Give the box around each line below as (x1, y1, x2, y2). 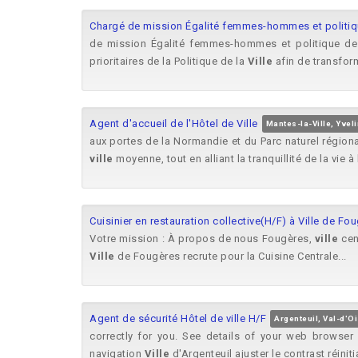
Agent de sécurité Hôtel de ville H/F (89, 312, 266, 324)
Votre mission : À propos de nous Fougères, (89, 233, 315, 245)
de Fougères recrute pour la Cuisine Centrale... (114, 250, 347, 262)
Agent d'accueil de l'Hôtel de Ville (89, 117, 258, 129)
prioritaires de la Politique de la (89, 55, 248, 67)
